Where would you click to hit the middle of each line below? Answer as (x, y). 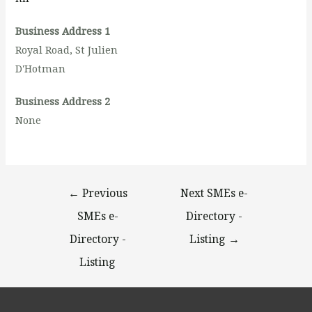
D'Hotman (41, 69)
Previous (103, 193)
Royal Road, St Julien (67, 50)
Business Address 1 (63, 31)
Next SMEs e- (214, 193)
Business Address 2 (63, 101)
